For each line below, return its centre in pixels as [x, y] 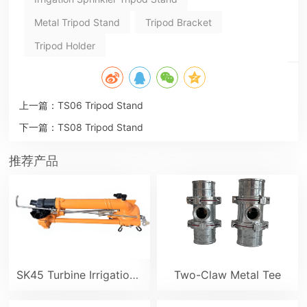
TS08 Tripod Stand [100, 127]
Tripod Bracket [178, 22]
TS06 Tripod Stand [100, 105]
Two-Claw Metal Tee [227, 274]
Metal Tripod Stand [77, 22]
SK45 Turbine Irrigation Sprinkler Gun [134, 274]
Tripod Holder [64, 45]
